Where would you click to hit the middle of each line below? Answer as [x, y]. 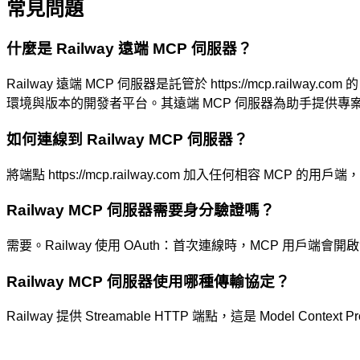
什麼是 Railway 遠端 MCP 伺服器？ [129, 49]
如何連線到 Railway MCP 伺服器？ [127, 139]
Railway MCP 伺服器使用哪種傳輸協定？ [148, 281]
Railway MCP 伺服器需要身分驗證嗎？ [141, 211]
